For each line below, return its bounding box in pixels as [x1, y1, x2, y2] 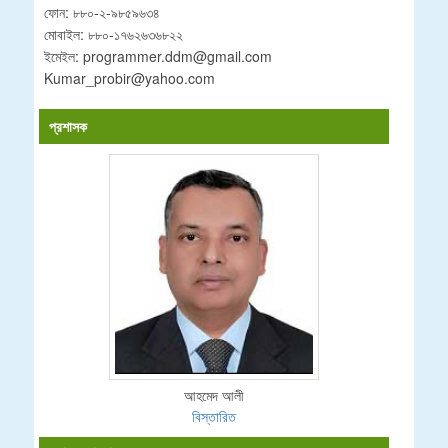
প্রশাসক [49, 115, 87, 136]
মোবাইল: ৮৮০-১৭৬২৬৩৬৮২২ [44, 23, 183, 44]
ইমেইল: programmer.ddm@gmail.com [44, 45, 272, 66]
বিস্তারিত [192, 406, 236, 427]
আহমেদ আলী [184, 385, 244, 406]
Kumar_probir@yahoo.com [44, 67, 215, 88]
